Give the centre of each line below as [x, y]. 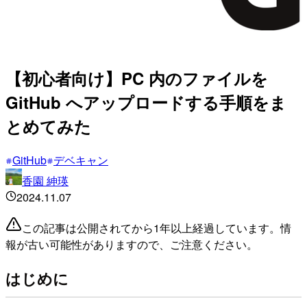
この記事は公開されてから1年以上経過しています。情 [157, 228]
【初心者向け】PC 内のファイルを [137, 78]
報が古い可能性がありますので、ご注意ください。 [132, 244]
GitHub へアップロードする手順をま [146, 102]
